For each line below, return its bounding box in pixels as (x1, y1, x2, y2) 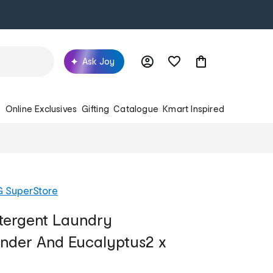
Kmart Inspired (163, 103, 224, 114)
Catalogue (113, 103, 158, 114)
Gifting (81, 103, 109, 114)
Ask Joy (82, 55, 115, 66)
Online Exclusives (5, 103, 77, 114)
